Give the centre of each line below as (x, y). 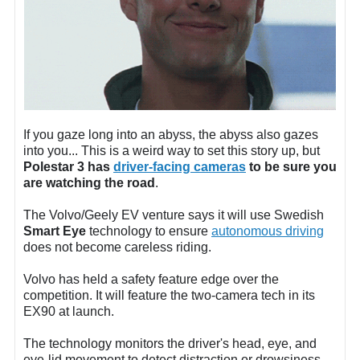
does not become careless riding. (117, 247)
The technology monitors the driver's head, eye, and (170, 344)
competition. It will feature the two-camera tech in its (169, 296)
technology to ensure (149, 231)
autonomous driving (268, 231)
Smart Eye (55, 231)
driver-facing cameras (180, 167)
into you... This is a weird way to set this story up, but (172, 151)
